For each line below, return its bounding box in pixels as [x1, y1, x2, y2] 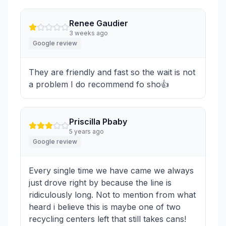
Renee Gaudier [69, 18, 128, 29]
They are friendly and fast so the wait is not [29, 67, 195, 78]
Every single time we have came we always [29, 165, 194, 176]
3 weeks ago [69, 29, 108, 37]
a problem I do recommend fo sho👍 [29, 79, 169, 90]
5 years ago [69, 128, 104, 136]
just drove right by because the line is [29, 178, 172, 188]
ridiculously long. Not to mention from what [29, 190, 196, 200]
